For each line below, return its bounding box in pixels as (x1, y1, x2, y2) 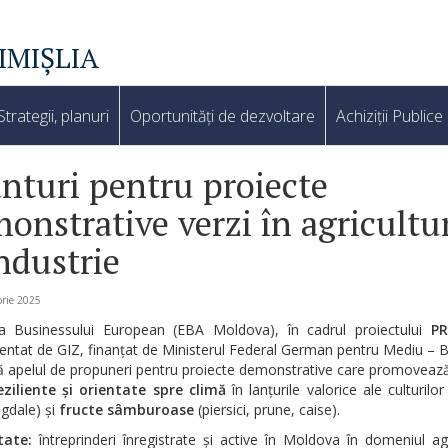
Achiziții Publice (336, 105, 443, 128)
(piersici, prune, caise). (193, 400, 340, 420)
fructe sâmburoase (58, 400, 194, 420)
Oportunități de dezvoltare (130, 105, 315, 128)
